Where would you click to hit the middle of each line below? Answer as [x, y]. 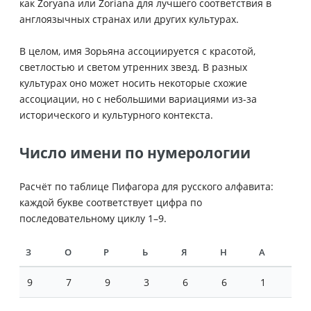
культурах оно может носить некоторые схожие [133, 83]
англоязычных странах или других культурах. [129, 19]
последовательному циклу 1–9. [93, 218]
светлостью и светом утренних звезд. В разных [133, 67]
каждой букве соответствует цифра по [111, 202]
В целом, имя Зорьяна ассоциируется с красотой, [137, 51]
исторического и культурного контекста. [116, 115]
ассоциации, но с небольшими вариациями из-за [138, 99]
